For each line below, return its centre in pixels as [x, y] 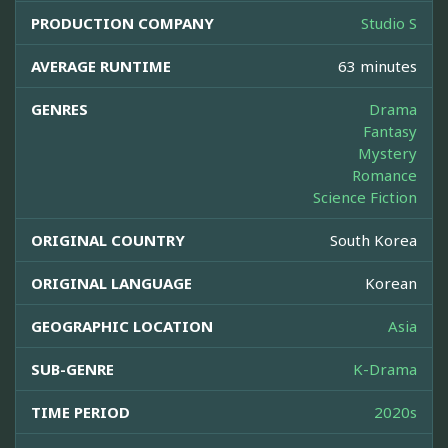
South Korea [373, 240]
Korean [391, 283]
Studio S [389, 23]
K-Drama [385, 369]
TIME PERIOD [80, 412]
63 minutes [377, 66]
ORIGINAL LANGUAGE [111, 283]
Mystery [387, 153]
